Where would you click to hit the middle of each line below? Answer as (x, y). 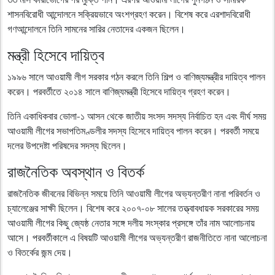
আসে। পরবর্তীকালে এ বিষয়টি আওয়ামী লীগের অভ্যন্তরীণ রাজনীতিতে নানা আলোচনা (137, 237)
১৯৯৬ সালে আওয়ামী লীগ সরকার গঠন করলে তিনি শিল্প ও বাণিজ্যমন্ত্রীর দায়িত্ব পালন (136, 76)
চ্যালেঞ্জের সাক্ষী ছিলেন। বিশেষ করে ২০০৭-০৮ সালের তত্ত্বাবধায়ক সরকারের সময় (133, 208)
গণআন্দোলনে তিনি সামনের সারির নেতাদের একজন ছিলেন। (96, 29)
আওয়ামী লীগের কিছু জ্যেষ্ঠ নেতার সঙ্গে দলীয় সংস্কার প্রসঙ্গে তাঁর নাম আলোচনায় (131, 223)
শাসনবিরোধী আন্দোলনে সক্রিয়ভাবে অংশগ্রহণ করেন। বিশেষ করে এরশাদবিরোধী (129, 14)
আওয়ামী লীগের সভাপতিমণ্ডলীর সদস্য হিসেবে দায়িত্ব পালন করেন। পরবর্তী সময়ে (133, 130)
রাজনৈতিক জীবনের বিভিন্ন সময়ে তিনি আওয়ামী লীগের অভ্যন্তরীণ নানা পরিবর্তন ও (134, 193)
